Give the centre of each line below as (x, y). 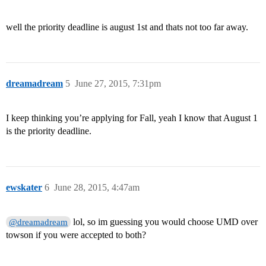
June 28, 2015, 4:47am (97, 188)
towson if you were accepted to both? (76, 235)
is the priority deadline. (49, 131)
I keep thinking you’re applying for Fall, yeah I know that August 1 (132, 118)
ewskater (24, 188)
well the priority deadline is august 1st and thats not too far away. (127, 27)
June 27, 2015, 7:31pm (118, 84)
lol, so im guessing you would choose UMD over (164, 222)
